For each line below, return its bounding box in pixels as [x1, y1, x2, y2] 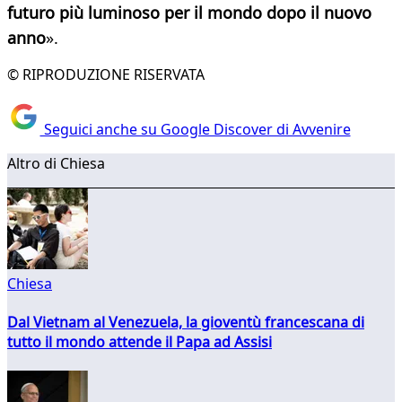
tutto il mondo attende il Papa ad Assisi [7, 331, 272, 352]
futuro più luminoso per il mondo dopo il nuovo [7, 2, 371, 24]
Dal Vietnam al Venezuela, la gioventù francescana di [7, 311, 364, 332]
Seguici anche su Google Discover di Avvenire [39, 118, 351, 139]
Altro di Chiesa [7, 153, 105, 173]
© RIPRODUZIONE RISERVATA [7, 65, 205, 85]
